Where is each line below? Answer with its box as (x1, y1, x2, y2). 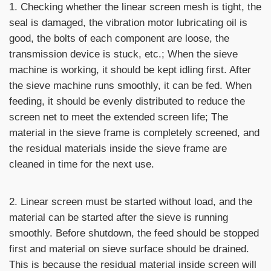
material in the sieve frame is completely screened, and (9, 126, 260, 139)
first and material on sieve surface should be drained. (9, 242, 249, 255)
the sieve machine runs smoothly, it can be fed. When (9, 79, 252, 91)
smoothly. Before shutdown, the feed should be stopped (9, 226, 259, 239)
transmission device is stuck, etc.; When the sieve (9, 47, 238, 60)
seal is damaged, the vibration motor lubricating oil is (9, 16, 247, 28)
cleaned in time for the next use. (9, 157, 154, 170)
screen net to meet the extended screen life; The (9, 110, 228, 123)
